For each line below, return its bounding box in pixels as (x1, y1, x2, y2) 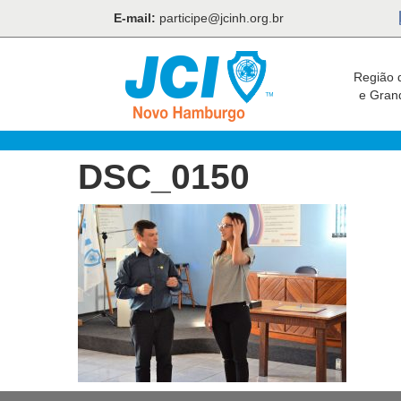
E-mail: (114, 11, 156, 25)
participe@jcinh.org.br (159, 11, 284, 25)
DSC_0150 (78, 157, 250, 196)
